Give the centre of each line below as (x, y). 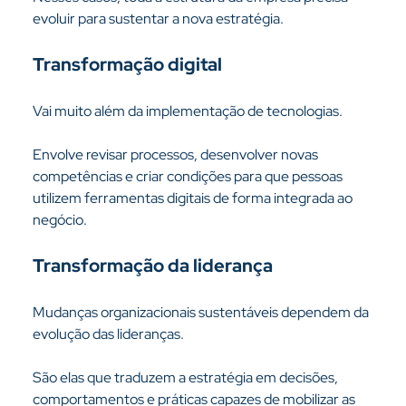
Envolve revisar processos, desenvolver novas (176, 155)
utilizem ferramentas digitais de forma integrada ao (193, 198)
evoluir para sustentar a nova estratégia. (158, 19)
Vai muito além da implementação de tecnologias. (187, 111)
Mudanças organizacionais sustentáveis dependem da (202, 312)
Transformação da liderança (152, 266)
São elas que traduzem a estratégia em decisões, (186, 377)
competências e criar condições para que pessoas (188, 176)
